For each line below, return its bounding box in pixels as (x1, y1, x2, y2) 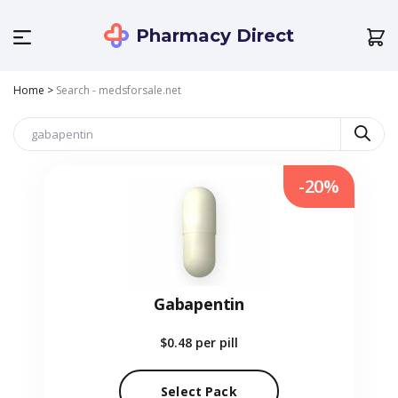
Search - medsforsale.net (56, 83, 181, 98)
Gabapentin (153, 293, 245, 315)
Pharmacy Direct (136, 25, 294, 46)
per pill (195, 334, 238, 352)
